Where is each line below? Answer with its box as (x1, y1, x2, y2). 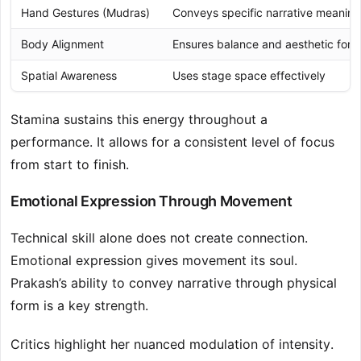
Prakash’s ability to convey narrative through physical (10, 275, 337, 292)
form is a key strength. (10, 297, 148, 314)
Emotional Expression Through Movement (10, 193, 293, 210)
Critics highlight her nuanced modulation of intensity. (10, 336, 334, 353)
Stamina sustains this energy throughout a (10, 111, 268, 128)
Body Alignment (21, 37, 104, 52)
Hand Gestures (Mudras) (21, 6, 150, 20)
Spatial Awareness (21, 68, 117, 83)
